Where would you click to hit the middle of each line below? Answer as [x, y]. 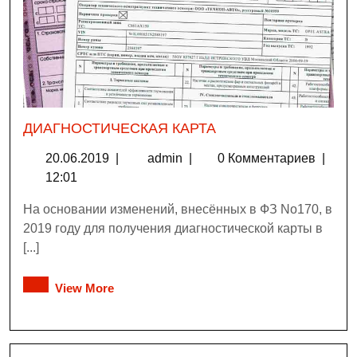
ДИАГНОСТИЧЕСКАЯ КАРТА [120, 128]
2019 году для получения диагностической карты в [173, 228]
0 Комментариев [268, 158]
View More [84, 288]
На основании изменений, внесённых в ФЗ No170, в [178, 209]
